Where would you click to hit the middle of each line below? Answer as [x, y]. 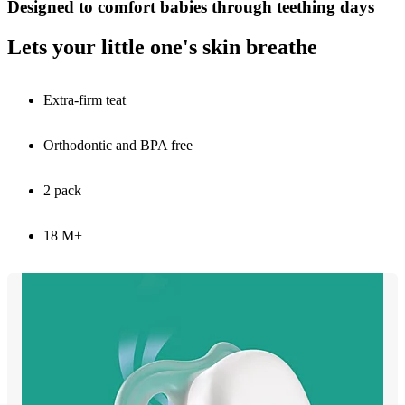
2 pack [62, 190]
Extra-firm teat [85, 99]
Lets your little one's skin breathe [162, 47]
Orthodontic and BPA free [118, 145]
